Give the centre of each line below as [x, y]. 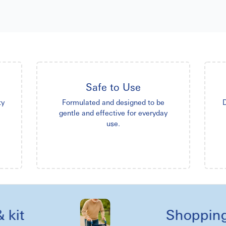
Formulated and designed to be [113, 102]
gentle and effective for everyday [113, 112]
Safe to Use [113, 87]
